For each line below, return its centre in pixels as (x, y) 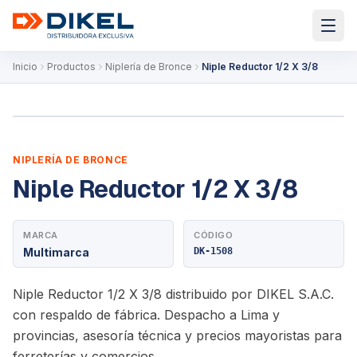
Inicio (25, 67)
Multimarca (56, 252)
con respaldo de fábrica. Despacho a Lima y (146, 315)
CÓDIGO (214, 235)
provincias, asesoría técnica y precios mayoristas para (177, 335)
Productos (71, 67)
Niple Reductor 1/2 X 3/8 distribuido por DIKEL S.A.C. (173, 294)
